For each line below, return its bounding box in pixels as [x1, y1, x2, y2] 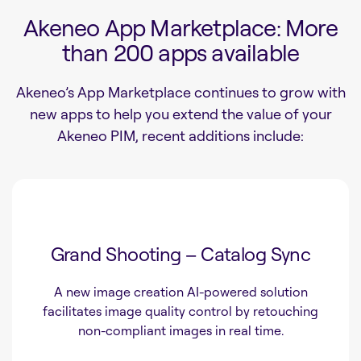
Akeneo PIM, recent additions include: [57, 127, 304, 145]
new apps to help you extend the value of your [29, 105, 332, 123]
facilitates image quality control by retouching [43, 303, 318, 320]
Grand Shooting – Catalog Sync [50, 242, 311, 267]
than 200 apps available [61, 38, 300, 68]
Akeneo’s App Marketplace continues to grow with [15, 83, 346, 102]
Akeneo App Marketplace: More [23, 13, 338, 43]
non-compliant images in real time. [77, 322, 284, 339]
